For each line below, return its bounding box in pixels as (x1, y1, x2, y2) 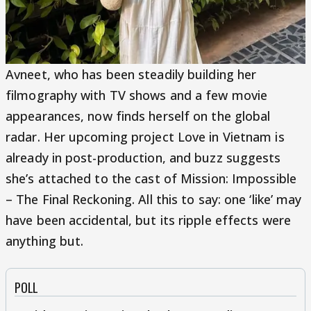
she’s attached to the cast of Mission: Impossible (6, 170, 296, 187)
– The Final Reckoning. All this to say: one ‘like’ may (6, 191, 302, 208)
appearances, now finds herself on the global (6, 108, 271, 125)
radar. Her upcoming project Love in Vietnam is (6, 128, 285, 146)
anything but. (6, 233, 84, 250)
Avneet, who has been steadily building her (6, 66, 257, 83)
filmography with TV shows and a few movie (6, 87, 268, 104)
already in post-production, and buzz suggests (6, 149, 281, 167)
